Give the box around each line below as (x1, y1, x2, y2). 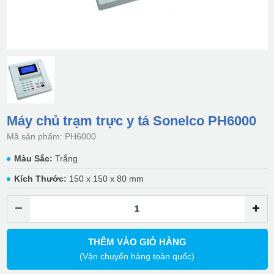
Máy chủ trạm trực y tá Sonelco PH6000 (6, 113, 256, 129)
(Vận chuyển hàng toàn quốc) (80, 251, 194, 262)
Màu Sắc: (13, 154, 53, 164)
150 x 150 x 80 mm (66, 174, 144, 184)
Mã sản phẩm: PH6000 (6, 131, 96, 142)
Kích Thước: (13, 174, 67, 184)
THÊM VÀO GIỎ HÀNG (87, 237, 187, 248)
